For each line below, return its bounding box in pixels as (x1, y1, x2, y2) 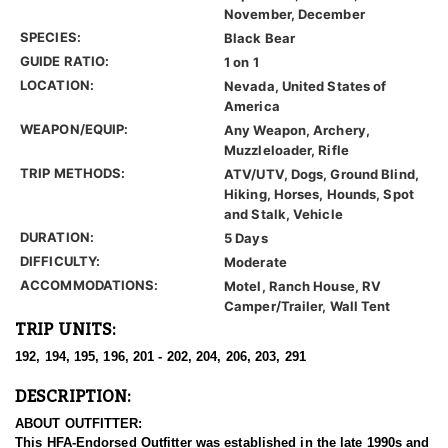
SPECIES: (20, 29, 81, 46)
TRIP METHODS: (20, 165, 126, 182)
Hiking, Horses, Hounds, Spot (224, 186, 414, 203)
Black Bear (224, 30, 295, 47)
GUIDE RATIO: (20, 53, 110, 70)
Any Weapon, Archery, (224, 122, 370, 139)
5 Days (224, 230, 268, 247)
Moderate (224, 254, 287, 271)
